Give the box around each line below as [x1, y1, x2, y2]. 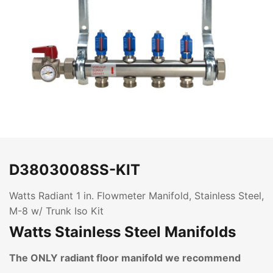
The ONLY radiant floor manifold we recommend [9, 252, 241, 264]
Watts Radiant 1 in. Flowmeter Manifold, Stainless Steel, [9, 190, 264, 202]
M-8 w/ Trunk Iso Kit [9, 205, 104, 217]
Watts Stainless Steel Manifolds [9, 223, 236, 241]
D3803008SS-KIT [9, 161, 140, 179]
